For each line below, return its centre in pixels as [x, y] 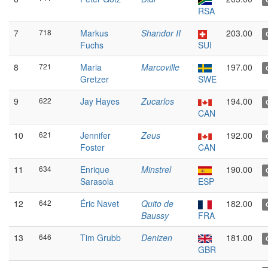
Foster [92, 147]
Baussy [155, 215]
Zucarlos [158, 101]
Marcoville [160, 67]
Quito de [157, 203]
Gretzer [95, 79]
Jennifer [95, 135]
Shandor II [161, 33]
